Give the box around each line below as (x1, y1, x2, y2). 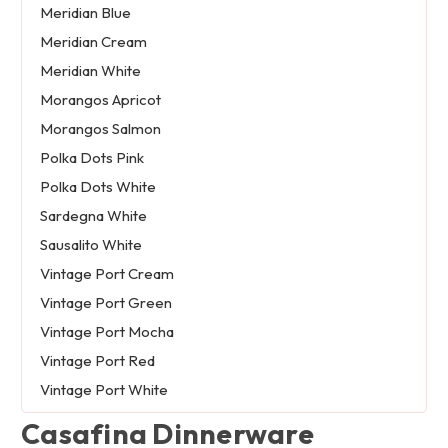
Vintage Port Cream (39, 264, 174, 284)
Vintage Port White (39, 380, 168, 400)
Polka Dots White (39, 177, 156, 197)
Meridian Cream (39, 32, 147, 52)
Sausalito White (39, 235, 142, 255)
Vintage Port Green (39, 293, 172, 313)
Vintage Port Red (39, 351, 155, 371)
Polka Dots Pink (39, 148, 144, 168)
